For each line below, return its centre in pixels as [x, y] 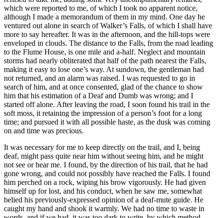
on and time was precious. [44, 131]
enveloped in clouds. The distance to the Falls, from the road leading [109, 43]
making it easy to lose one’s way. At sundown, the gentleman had [104, 70]
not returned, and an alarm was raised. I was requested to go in [100, 78]
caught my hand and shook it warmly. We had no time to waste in [104, 209]
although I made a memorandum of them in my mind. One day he [104, 17]
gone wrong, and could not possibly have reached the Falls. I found [107, 174]
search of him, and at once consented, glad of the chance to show [103, 87]
